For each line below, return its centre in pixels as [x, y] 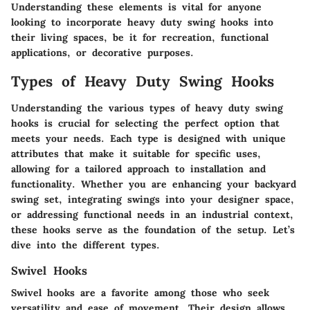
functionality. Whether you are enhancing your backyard [154, 184]
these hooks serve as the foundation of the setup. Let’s [153, 229]
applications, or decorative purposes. [102, 53]
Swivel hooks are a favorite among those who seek [140, 292]
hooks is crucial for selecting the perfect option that [145, 123]
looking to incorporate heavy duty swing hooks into [142, 22]
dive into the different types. [85, 245]
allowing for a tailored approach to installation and [138, 168]
